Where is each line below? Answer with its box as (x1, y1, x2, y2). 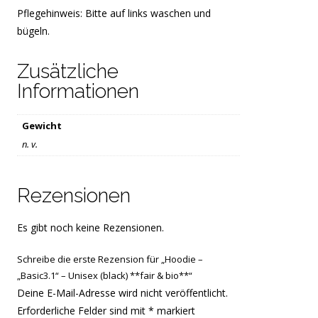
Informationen (17, 79, 140, 103)
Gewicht (21, 119, 62, 133)
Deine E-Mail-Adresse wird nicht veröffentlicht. (17, 286, 229, 300)
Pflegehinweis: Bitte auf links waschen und (17, 6, 212, 20)
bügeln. (17, 23, 50, 38)
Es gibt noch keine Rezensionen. (17, 221, 165, 235)
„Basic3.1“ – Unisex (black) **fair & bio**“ (17, 269, 193, 283)
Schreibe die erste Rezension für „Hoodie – (17, 253, 204, 266)
